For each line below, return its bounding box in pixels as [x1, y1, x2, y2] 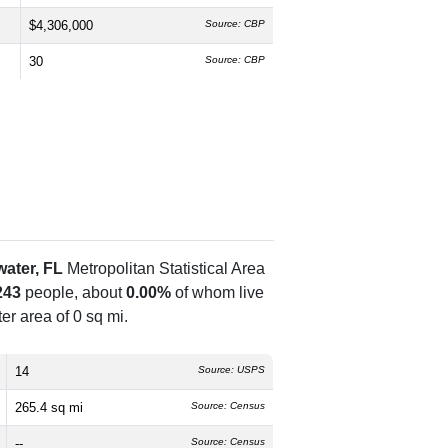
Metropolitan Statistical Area [63, 260, 265, 278]
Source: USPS [198, 364, 265, 376]
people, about [21, 284, 126, 302]
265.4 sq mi [15, 400, 83, 416]
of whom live [171, 284, 264, 302]
